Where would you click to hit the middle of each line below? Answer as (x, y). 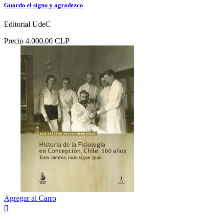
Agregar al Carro (30, 198)
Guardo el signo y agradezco (44, 5)
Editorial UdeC (27, 24)
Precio (14, 41)
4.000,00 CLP (47, 41)
